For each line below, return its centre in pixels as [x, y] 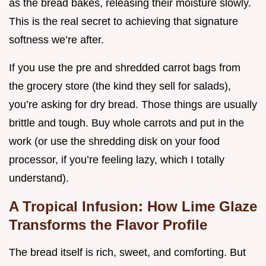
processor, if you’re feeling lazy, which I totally [117, 160]
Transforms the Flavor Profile [108, 225]
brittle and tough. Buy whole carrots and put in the [126, 123]
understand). [39, 178]
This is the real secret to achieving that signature [123, 22]
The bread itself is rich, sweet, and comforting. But [127, 253]
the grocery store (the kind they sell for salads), [120, 86]
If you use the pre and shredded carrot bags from [125, 68]
